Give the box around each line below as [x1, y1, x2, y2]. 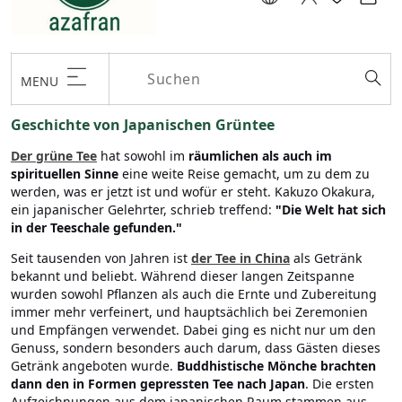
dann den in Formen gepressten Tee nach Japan [11, 375, 305, 393]
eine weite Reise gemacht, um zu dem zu [118, 165, 370, 183]
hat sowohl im [97, 147, 188, 165]
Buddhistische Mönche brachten [177, 357, 376, 375]
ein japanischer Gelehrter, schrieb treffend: [11, 201, 275, 219]
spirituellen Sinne [11, 165, 118, 183]
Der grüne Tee [11, 147, 97, 165]
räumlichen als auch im [188, 147, 332, 165]
